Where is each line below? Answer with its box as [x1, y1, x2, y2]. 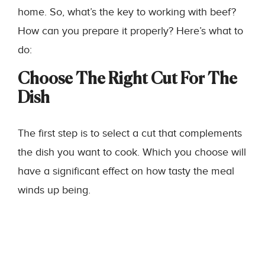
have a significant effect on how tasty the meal [18, 165, 234, 177]
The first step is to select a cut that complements [18, 127, 242, 140]
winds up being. [18, 184, 91, 196]
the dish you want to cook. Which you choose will [18, 146, 246, 159]
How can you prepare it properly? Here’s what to [18, 25, 243, 37]
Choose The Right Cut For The [18, 72, 237, 88]
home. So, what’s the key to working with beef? [18, 6, 236, 18]
